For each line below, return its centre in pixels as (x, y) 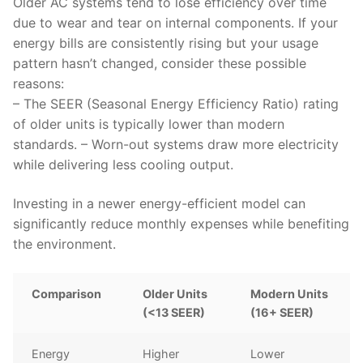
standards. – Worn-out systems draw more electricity (176, 145)
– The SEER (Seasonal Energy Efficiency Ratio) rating (176, 104)
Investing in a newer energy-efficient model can (159, 204)
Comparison (67, 293)
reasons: (38, 84)
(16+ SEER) (282, 312)
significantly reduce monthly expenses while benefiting (181, 224)
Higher (161, 353)
